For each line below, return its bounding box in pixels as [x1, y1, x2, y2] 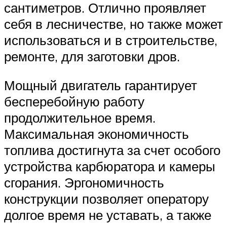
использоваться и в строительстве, [4, 31, 217, 48]
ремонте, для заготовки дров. [4, 48, 180, 64]
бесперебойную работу [4, 93, 144, 110]
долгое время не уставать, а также [4, 207, 211, 223]
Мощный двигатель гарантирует [4, 77, 197, 94]
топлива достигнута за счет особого [4, 142, 220, 159]
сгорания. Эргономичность [4, 174, 164, 191]
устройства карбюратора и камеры [4, 158, 215, 175]
